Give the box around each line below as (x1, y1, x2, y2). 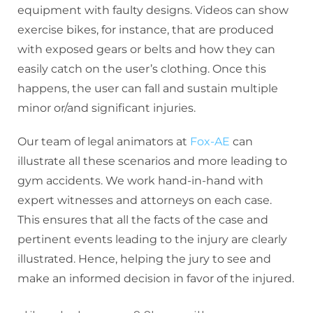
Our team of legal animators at (17, 135, 190, 149)
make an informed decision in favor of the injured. (17, 272, 294, 286)
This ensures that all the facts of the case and (17, 213, 268, 227)
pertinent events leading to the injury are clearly (17, 233, 287, 247)
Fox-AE (190, 135, 233, 149)
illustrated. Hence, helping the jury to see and (17, 252, 271, 266)
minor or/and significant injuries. (17, 101, 196, 115)
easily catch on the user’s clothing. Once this (17, 62, 266, 76)
